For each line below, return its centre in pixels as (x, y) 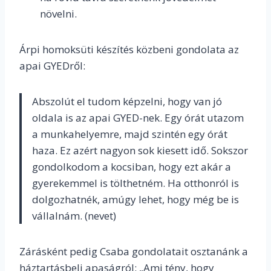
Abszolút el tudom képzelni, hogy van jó (127, 102)
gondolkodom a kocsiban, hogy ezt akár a (132, 167)
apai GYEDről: (52, 66)
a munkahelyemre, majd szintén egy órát (130, 134)
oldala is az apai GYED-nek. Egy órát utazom (138, 118)
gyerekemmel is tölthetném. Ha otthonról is (135, 183)
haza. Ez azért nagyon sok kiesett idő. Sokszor (140, 151)
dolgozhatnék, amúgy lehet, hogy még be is (135, 200)
